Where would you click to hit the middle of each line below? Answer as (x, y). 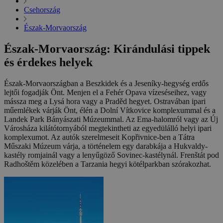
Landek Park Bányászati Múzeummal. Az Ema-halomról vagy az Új (111, 119)
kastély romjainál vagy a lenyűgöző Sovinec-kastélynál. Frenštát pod (111, 155)
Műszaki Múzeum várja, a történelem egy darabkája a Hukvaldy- (106, 146)
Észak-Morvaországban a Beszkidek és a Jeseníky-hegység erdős (106, 84)
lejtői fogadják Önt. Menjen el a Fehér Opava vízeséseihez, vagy (105, 93)
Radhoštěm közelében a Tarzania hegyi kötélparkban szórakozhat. (108, 164)
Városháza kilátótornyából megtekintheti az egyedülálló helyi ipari (108, 128)
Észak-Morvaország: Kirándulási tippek (107, 49)
